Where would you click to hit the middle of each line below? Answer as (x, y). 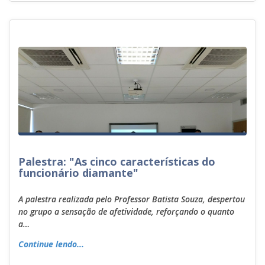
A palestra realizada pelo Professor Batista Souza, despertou (132, 199)
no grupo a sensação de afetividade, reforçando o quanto (126, 211)
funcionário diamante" (78, 173)
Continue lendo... (51, 244)
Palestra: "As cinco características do (117, 161)
